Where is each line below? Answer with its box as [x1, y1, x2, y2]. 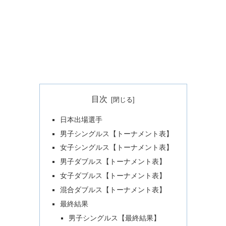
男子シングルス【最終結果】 [69, 213, 161, 222]
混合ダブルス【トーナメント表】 [60, 186, 166, 194]
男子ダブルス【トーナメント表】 [60, 157, 166, 166]
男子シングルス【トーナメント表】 [60, 129, 173, 138]
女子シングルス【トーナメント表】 [60, 143, 173, 152]
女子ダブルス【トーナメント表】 [60, 172, 166, 180]
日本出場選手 [60, 115, 102, 124]
